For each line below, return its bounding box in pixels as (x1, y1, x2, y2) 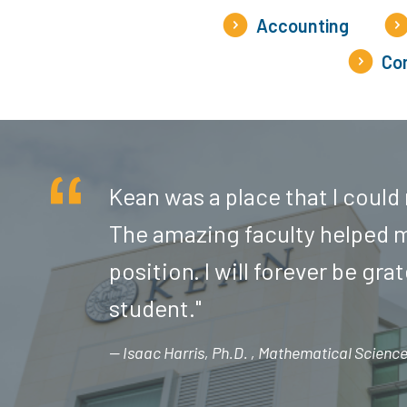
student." (109, 293, 202, 322)
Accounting (256, 15, 349, 36)
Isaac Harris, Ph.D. (123, 342, 251, 362)
